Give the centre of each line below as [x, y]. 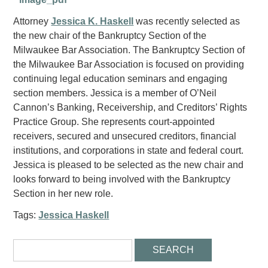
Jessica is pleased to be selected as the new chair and [129, 165]
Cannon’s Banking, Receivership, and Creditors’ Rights [130, 107]
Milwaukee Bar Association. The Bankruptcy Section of [129, 50]
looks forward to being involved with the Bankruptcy [122, 179]
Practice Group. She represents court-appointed [114, 122]
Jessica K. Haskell [92, 21]
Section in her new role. [63, 194]
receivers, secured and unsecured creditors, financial [125, 136]
